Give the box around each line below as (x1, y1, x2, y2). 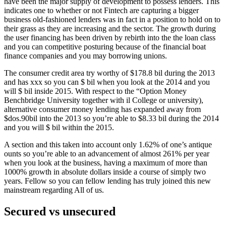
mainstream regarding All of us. (4, 186, 104, 194)
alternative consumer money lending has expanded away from (4, 105, 201, 114)
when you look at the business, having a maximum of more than (4, 158, 207, 167)
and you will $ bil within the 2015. (4, 123, 114, 132)
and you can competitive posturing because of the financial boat (4, 42, 206, 51)
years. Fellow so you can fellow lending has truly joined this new (4, 177, 211, 185)
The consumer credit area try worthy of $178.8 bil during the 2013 (4, 69, 215, 77)
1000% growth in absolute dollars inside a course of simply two (4, 167, 206, 176)
